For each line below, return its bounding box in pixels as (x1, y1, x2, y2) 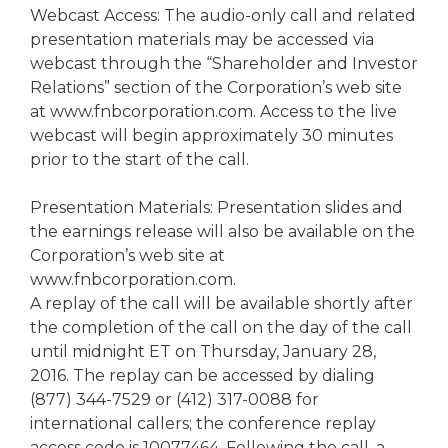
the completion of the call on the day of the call (30, 318, 412, 337)
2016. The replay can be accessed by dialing (30, 366, 375, 385)
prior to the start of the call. (30, 150, 249, 169)
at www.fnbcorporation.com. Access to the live (30, 102, 397, 121)
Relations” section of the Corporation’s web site (30, 78, 402, 97)
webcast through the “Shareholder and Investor (30, 54, 418, 73)
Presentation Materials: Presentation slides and (30, 198, 403, 217)
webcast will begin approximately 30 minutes (30, 126, 393, 145)
